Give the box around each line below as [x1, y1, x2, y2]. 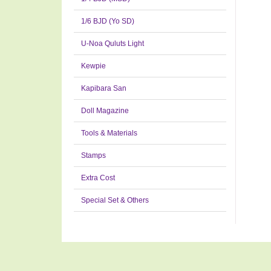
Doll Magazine [81, 106, 129, 115]
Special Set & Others [81, 196, 149, 204]
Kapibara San [81, 84, 126, 93]
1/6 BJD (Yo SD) [81, 17, 134, 25]
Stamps [81, 151, 106, 160]
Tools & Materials [81, 129, 137, 137]
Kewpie [81, 62, 106, 70]
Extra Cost [81, 174, 115, 182]
